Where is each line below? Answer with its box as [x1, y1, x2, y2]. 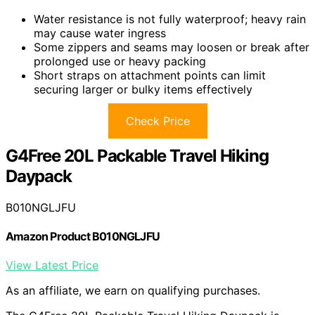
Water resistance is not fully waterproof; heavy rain [34, 11, 306, 26]
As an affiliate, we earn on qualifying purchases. [6, 283, 260, 298]
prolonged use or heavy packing [34, 53, 206, 68]
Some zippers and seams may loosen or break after [34, 39, 309, 54]
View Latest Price [6, 258, 98, 273]
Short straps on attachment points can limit [34, 67, 266, 82]
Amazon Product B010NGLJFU [6, 229, 160, 244]
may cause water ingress [34, 25, 166, 40]
